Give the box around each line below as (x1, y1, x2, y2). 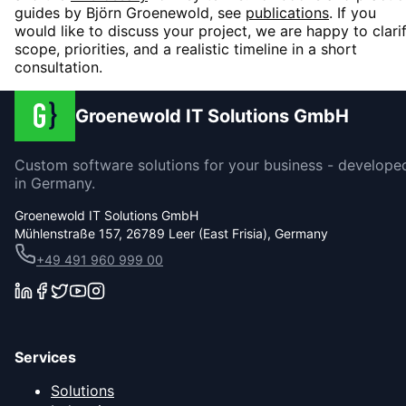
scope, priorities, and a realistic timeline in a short (14, 40, 357, 59)
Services (14, 348, 76, 367)
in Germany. (14, 174, 95, 193)
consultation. (14, 58, 102, 77)
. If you (329, 4, 376, 23)
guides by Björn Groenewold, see (14, 4, 246, 23)
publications (246, 4, 329, 23)
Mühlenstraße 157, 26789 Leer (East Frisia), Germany (14, 226, 328, 242)
